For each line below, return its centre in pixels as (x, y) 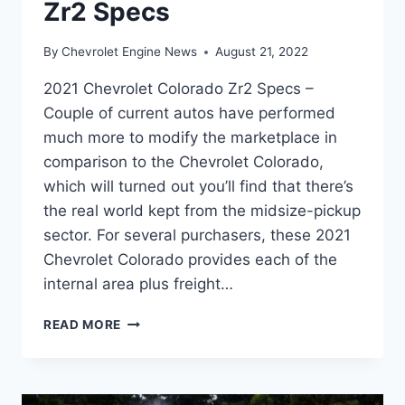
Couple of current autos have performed (189, 113)
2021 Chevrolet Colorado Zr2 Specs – (179, 89)
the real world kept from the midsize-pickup (202, 211)
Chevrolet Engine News (130, 52)
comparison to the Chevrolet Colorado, (184, 162)
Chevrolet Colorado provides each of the (190, 260)
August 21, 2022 (262, 52)
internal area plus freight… (138, 284)
